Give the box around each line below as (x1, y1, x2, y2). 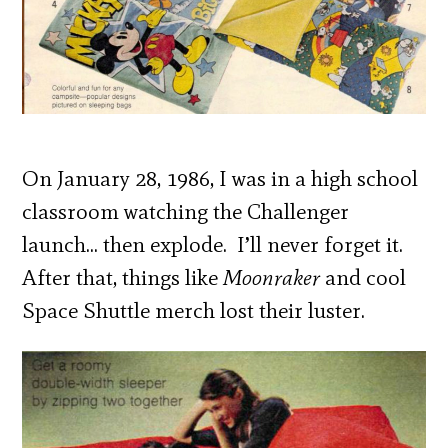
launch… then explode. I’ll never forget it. (22, 231, 409, 259)
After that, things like (22, 264, 224, 292)
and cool (320, 264, 407, 292)
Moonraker (223, 264, 321, 292)
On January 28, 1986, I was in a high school (22, 165, 419, 193)
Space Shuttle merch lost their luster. (22, 297, 366, 325)
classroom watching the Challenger (22, 198, 350, 226)
